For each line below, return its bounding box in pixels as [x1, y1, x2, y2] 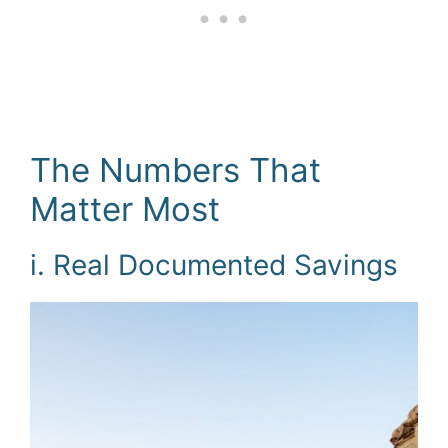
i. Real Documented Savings [30, 247, 398, 282]
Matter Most [30, 188, 220, 229]
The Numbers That [30, 149, 321, 190]
